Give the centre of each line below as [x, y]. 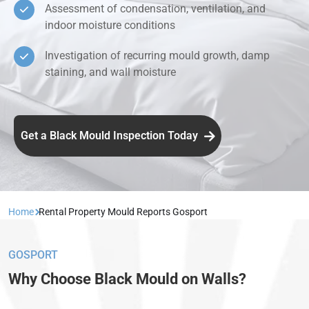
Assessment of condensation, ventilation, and [155, 9]
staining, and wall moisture [110, 72]
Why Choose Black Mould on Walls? [127, 279]
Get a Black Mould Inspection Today [111, 136]
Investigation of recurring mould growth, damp [157, 56]
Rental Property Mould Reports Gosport [123, 212]
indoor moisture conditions [110, 26]
